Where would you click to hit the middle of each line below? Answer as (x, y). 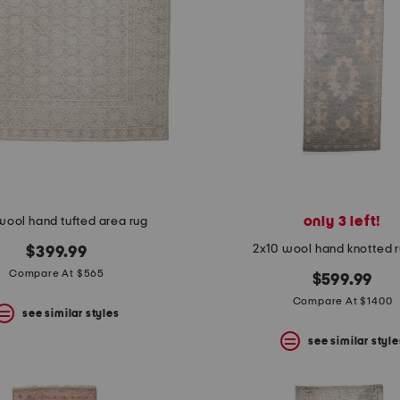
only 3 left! (342, 222)
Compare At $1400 (342, 301)
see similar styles (71, 313)
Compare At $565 (57, 274)
